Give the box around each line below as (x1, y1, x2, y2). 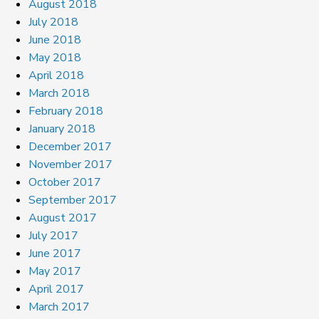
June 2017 (28, 245, 81, 261)
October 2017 (28, 174, 101, 190)
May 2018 (28, 49, 81, 66)
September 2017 (28, 192, 117, 208)
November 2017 (28, 156, 113, 172)
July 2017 (28, 227, 78, 244)
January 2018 (28, 120, 95, 137)
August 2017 (28, 209, 97, 226)
